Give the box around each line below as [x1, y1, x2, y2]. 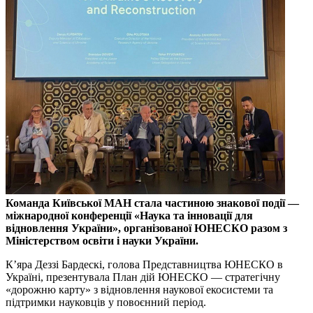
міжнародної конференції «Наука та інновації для [6, 209, 253, 221]
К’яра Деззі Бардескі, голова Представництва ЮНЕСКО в [6, 258, 283, 270]
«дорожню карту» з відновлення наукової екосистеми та [6, 283, 273, 296]
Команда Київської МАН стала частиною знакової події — [6, 196, 299, 209]
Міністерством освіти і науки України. [6, 234, 198, 247]
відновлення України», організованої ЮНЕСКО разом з [6, 221, 287, 234]
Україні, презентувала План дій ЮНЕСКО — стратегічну [6, 270, 280, 283]
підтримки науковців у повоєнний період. [6, 296, 206, 308]
